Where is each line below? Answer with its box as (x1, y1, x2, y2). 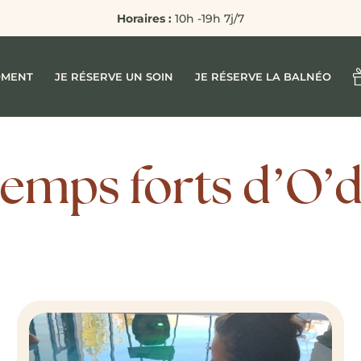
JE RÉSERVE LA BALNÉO (194, 69, 331, 83)
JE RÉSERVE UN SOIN (55, 69, 174, 83)
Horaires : (117, 10, 172, 26)
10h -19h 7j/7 (172, 10, 244, 26)
